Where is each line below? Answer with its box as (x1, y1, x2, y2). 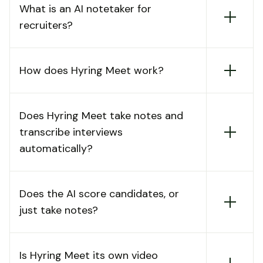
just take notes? (19, 203, 98, 218)
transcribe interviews (19, 125, 123, 140)
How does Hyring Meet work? (19, 63, 164, 78)
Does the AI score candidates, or (19, 187, 179, 201)
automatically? (19, 141, 93, 156)
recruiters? (19, 18, 73, 33)
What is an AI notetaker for (19, 2, 151, 16)
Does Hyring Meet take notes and (19, 109, 183, 123)
